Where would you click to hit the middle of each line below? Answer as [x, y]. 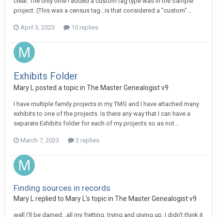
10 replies [84, 28]
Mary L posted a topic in [50, 88]
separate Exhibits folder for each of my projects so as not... [96, 124]
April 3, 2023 [38, 28]
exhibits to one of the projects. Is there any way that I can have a [102, 114]
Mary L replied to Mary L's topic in [64, 199]
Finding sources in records [62, 188]
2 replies [87, 140]
